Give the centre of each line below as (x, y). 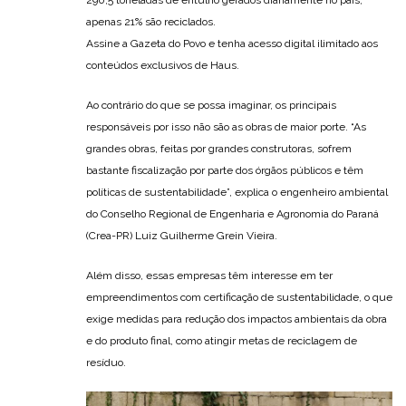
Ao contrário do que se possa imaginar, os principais (211, 106)
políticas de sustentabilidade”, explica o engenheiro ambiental (237, 193)
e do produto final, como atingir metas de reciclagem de (222, 341)
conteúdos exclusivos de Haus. (163, 66)
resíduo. (106, 363)
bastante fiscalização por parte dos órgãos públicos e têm (225, 171)
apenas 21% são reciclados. (151, 22)
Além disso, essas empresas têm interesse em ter (209, 276)
